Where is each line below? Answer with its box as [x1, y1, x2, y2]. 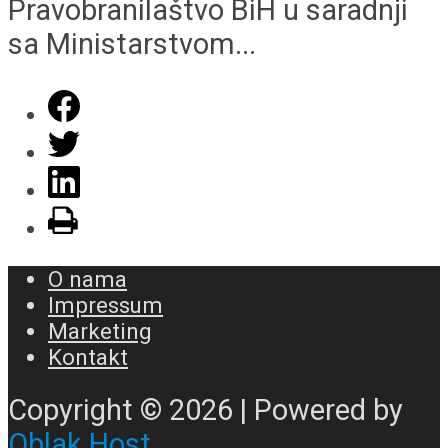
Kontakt [48, 344, 128, 371]
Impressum [48, 292, 163, 319]
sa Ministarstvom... [8, 27, 256, 62]
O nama [48, 266, 127, 293]
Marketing [48, 318, 152, 345]
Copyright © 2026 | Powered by [8, 392, 403, 427]
